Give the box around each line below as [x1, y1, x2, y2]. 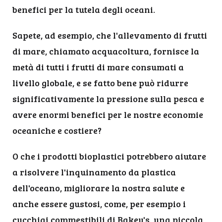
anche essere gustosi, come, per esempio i [12, 198, 186, 210]
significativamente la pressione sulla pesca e [12, 93, 204, 105]
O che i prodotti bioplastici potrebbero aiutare [12, 150, 206, 162]
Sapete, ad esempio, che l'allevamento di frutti [12, 29, 207, 41]
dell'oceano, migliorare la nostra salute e [12, 182, 185, 194]
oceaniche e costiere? [12, 124, 102, 136]
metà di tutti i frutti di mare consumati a [12, 61, 184, 73]
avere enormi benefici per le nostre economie [12, 109, 203, 120]
